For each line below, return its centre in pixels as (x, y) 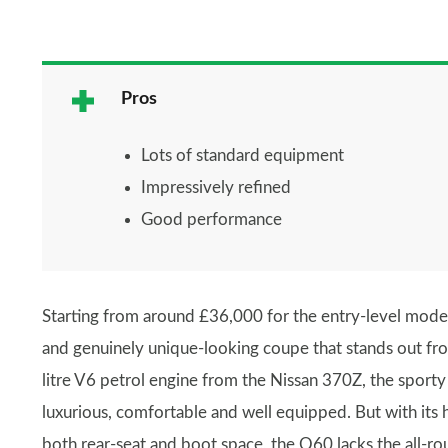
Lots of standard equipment (242, 155)
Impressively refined (216, 187)
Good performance (211, 219)
